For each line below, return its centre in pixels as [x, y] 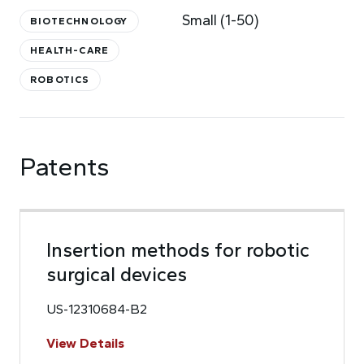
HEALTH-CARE [70, 50]
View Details [85, 343]
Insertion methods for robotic [178, 250]
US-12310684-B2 [97, 309]
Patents [65, 167]
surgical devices [117, 274]
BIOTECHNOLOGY [79, 21]
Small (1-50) [221, 20]
